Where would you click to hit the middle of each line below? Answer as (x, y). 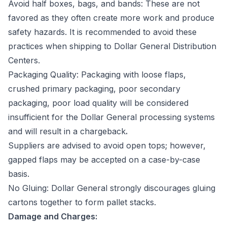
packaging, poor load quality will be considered (98, 103)
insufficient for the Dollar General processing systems (111, 117)
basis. (20, 174)
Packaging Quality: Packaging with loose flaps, (97, 74)
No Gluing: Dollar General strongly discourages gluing (112, 188)
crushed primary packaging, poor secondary (94, 88)
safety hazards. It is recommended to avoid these (102, 32)
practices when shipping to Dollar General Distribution (112, 46)
